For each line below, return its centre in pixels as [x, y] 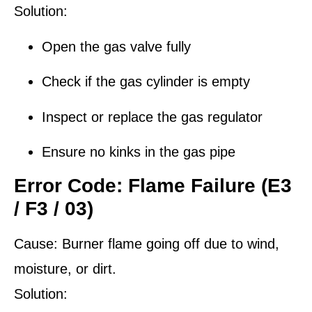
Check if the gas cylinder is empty [146, 82]
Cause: [36, 244]
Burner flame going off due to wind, [169, 244]
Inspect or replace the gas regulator [152, 117]
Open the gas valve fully [116, 46]
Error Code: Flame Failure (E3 [153, 186]
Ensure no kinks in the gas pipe [139, 151]
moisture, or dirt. [65, 269]
